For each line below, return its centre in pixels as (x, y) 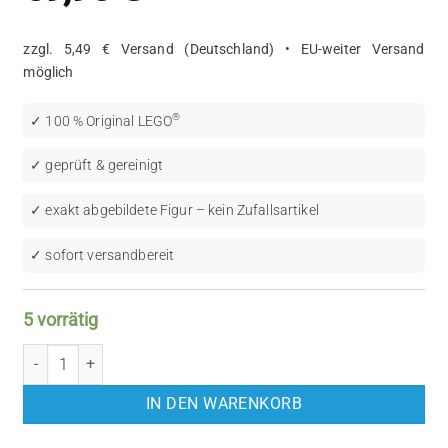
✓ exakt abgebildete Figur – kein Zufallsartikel (174, 211)
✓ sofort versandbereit (102, 256)
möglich (48, 72)
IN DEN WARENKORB (224, 403)
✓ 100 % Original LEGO (101, 121)
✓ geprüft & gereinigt (97, 166)
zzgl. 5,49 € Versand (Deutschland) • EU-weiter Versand (224, 49)
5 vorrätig (61, 320)
